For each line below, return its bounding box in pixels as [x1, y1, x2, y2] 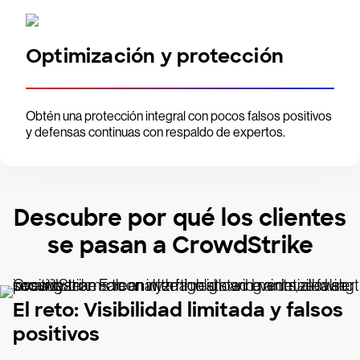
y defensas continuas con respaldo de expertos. [26, 125, 285, 140]
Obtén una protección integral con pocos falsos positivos [26, 108, 332, 124]
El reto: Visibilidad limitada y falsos [13, 297, 343, 322]
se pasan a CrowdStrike [47, 231, 313, 260]
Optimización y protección [26, 43, 284, 68]
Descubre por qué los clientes [14, 203, 346, 233]
